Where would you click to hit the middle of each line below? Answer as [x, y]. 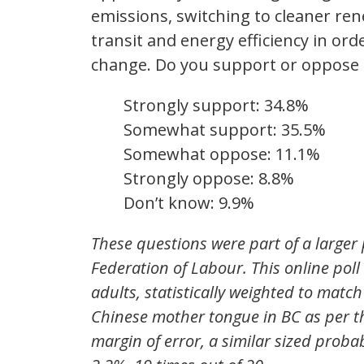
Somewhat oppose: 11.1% [222, 154]
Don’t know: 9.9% [189, 203]
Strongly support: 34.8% [216, 106]
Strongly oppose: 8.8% [209, 179]
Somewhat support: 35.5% [225, 130]
